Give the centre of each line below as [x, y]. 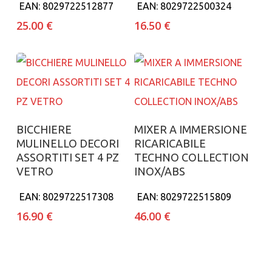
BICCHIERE [44, 130]
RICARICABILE [170, 144]
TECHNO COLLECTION [192, 158]
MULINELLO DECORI [67, 144]
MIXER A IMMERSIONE [191, 130]
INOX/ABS [160, 172]
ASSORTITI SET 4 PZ [67, 158]
